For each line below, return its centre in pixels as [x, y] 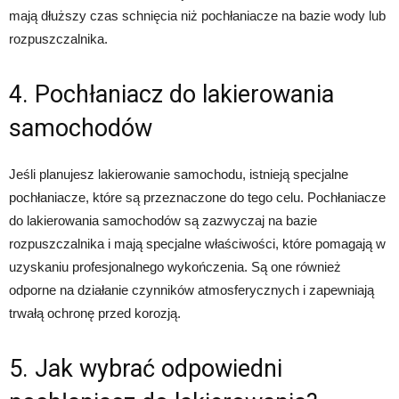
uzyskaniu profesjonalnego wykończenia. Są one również [175, 267]
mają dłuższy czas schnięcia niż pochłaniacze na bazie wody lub [197, 16]
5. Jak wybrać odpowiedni [146, 369]
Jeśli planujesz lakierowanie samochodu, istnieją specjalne [179, 174]
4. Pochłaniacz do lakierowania [171, 94]
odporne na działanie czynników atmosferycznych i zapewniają [191, 290]
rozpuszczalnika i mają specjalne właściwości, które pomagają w [197, 244]
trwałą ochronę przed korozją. [95, 313]
